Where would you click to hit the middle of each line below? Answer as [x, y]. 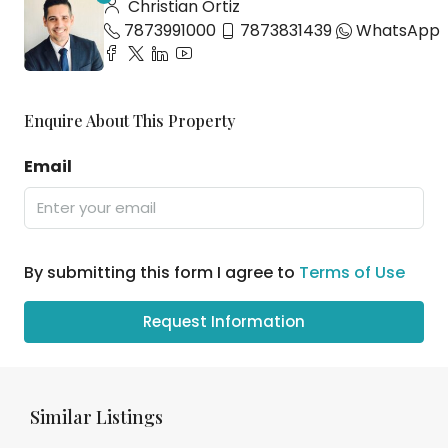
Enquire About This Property [129, 120]
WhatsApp [398, 30]
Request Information [224, 321]
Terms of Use [352, 272]
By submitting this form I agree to [161, 272]
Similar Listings [96, 416]
